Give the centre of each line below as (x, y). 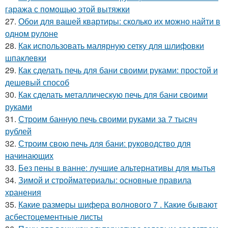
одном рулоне (32, 33)
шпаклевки (26, 58)
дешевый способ (37, 82)
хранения (23, 192)
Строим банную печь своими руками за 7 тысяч (108, 119)
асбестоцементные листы (54, 216)
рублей (18, 131)
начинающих (29, 155)
